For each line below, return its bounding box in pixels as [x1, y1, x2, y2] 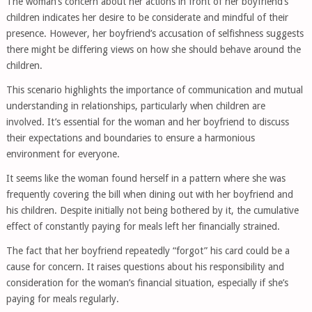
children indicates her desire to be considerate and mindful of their [6, 12, 288, 23]
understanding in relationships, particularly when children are [6, 100, 265, 111]
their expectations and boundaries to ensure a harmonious [6, 132, 255, 143]
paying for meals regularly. [6, 293, 119, 304]
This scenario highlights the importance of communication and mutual [6, 84, 303, 95]
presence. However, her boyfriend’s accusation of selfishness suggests [6, 28, 304, 39]
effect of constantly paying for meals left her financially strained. [6, 221, 280, 232]
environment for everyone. [6, 148, 120, 159]
